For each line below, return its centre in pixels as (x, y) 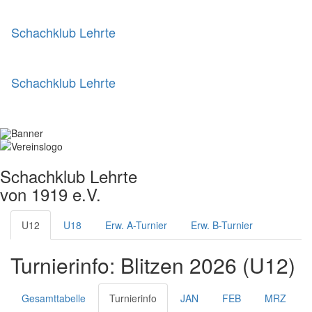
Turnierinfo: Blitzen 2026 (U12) (153, 265)
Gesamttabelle (54, 298)
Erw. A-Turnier (136, 225)
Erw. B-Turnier (222, 225)
